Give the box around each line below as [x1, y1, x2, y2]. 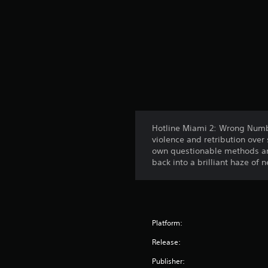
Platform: [152, 218, 183, 229]
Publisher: [152, 256, 185, 267]
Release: [152, 237, 181, 248]
